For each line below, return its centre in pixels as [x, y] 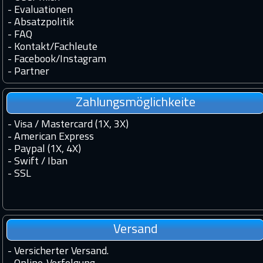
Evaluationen [43, 11]
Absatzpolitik [44, 23]
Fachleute [76, 48]
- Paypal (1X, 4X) [44, 150]
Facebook [35, 60]
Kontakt [32, 48]
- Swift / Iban [38, 162]
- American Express [51, 137]
